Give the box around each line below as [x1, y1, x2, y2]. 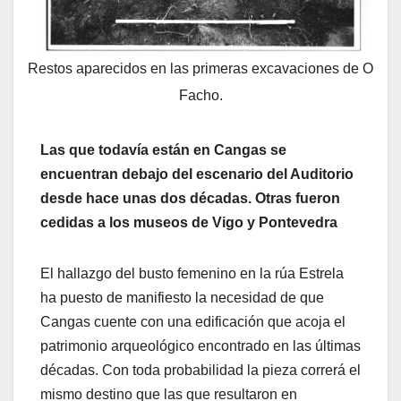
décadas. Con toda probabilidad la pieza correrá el [40, 363, 361, 379]
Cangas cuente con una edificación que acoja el [40, 314, 346, 330]
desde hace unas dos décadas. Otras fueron [40, 191, 340, 207]
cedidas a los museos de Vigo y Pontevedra [40, 215, 337, 231]
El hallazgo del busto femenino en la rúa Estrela [40, 266, 344, 282]
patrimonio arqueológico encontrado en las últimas [40, 338, 361, 354]
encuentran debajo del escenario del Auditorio [40, 166, 354, 183]
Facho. [178, 87, 223, 103]
